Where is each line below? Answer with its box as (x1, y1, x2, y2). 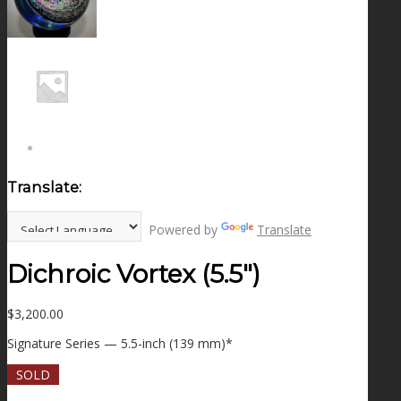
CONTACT (43, 69, 94, 84)
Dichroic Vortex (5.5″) (7, 258, 260, 289)
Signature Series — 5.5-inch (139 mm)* (7, 335, 233, 353)
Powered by (141, 220, 221, 238)
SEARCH (65, 141, 105, 157)
